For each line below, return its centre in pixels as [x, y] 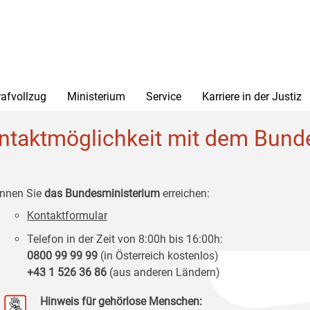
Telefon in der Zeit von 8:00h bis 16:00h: [125, 239]
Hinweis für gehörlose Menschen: [121, 301]
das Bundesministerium [102, 193]
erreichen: [185, 193]
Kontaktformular [67, 216]
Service [164, 97]
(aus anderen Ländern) [165, 272]
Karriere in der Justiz [252, 97]
